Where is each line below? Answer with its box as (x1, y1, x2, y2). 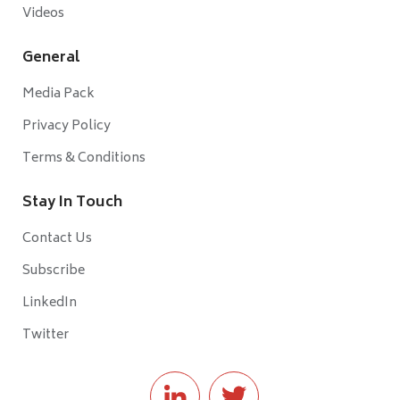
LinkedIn (22, 291, 77, 314)
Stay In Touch (22, 189, 122, 215)
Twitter (22, 323, 69, 346)
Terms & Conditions (22, 146, 146, 170)
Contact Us (22, 227, 92, 250)
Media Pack (22, 82, 95, 105)
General (22, 45, 80, 71)
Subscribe (22, 259, 85, 282)
